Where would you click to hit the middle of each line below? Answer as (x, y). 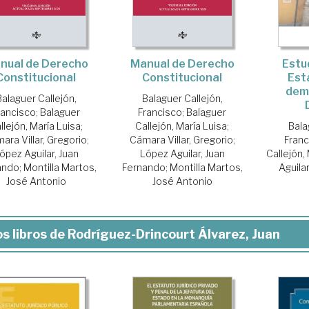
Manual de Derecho (182, 63)
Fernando (143, 167)
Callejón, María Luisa (181, 126)
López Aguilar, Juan (182, 153)
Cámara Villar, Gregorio (181, 139)
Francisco (160, 112)
